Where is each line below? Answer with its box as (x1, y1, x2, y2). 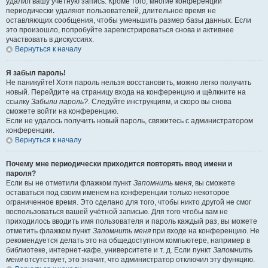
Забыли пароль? (31, 98, 88, 106)
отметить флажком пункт (6, 227, 93, 235)
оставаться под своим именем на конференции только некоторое (6, 188, 230, 197)
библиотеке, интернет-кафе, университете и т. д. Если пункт (6, 246, 213, 254)
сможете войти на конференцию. (6, 107, 118, 115)
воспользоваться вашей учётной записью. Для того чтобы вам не (6, 208, 228, 216)
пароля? (6, 169, 36, 178)
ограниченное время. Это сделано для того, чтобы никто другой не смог (6, 198, 251, 206)
